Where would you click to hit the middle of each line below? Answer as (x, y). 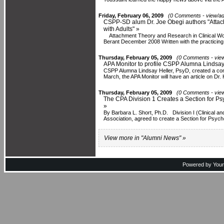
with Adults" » (121, 29)
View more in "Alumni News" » (145, 138)
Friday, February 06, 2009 (131, 15)
